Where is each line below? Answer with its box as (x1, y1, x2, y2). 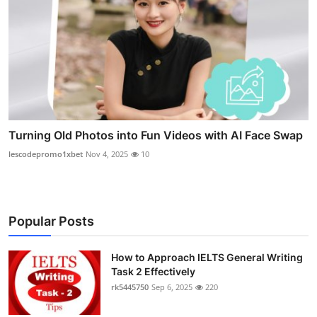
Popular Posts (8, 214, 94, 229)
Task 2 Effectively (111, 265, 195, 278)
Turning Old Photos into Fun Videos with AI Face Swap (8, 128, 303, 143)
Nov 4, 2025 (86, 149, 128, 160)
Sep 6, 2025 (151, 282, 192, 293)
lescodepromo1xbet (8, 149, 83, 160)
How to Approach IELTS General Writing (111, 251, 303, 264)
